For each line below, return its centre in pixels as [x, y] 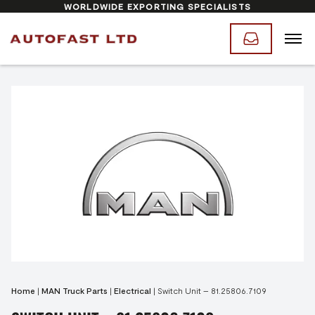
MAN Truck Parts [75, 290]
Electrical [133, 290]
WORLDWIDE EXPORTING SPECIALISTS [157, 6]
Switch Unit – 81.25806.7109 [212, 290]
